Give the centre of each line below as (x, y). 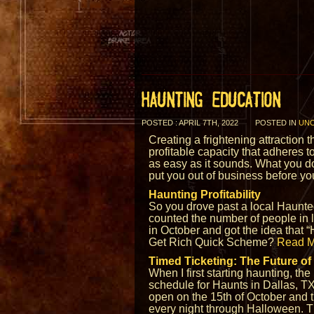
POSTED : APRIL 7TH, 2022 (190, 123)
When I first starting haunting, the (230, 273)
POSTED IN (277, 123)
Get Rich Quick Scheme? (213, 242)
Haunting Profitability (205, 194)
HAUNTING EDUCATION (211, 100)
